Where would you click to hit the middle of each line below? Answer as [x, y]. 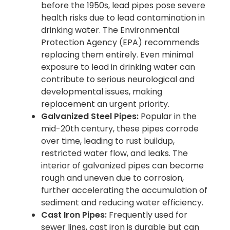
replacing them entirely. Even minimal [117, 54]
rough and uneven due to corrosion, [112, 178]
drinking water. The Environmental [110, 30]
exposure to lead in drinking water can [118, 67]
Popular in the [169, 116]
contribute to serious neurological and [118, 79]
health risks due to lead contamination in [123, 17]
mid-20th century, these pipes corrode [120, 128]
